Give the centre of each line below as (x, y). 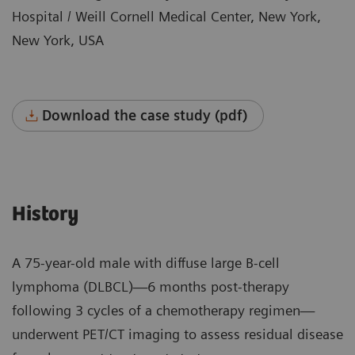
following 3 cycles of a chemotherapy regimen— (163, 311)
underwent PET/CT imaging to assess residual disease (177, 334)
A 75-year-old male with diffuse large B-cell (146, 263)
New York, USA (58, 40)
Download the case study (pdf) (145, 116)
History (45, 215)
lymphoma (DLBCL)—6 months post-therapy (151, 287)
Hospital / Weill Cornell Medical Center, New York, (166, 17)
